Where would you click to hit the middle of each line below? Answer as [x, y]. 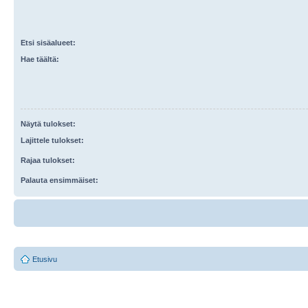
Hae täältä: [40, 59]
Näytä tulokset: [48, 124]
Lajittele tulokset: [52, 140]
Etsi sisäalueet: [48, 43]
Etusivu [45, 259]
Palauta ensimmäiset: [59, 180]
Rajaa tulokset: [48, 160]
